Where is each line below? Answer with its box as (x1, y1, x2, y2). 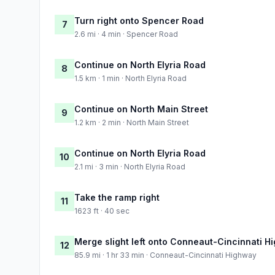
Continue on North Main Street (74, 103, 208, 114)
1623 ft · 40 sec (74, 206, 130, 215)
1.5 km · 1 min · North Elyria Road (74, 73, 187, 83)
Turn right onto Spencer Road (74, 15, 204, 26)
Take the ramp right (74, 192, 160, 203)
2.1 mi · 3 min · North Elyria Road (74, 161, 185, 171)
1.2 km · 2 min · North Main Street (74, 117, 189, 127)
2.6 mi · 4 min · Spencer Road (74, 29, 178, 39)
